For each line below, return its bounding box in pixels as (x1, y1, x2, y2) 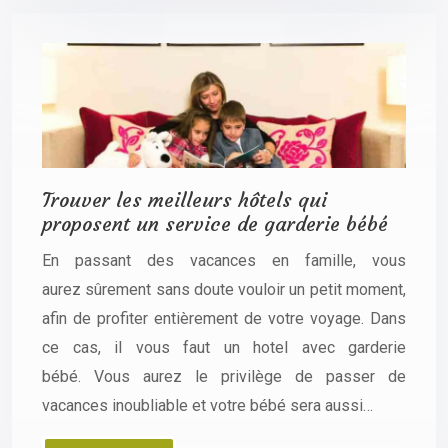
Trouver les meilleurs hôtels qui (42, 186, 327, 212)
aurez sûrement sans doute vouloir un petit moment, (42, 279, 406, 299)
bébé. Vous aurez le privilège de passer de (42, 366, 406, 386)
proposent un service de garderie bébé (42, 210, 388, 236)
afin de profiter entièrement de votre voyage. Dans (42, 308, 406, 328)
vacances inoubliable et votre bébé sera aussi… (42, 395, 373, 415)
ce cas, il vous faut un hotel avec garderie (42, 337, 406, 357)
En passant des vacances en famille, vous (42, 250, 406, 270)
